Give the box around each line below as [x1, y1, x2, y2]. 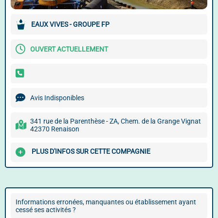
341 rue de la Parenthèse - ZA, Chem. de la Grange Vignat [30, 117, 201, 125]
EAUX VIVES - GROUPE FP [31, 20, 109, 28]
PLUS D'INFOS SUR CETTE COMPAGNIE [32, 147, 150, 156]
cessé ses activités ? [16, 206, 76, 214]
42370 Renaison [30, 125, 79, 133]
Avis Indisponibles [30, 94, 84, 102]
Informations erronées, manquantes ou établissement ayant [16, 198, 196, 206]
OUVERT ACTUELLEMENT [30, 45, 108, 53]
